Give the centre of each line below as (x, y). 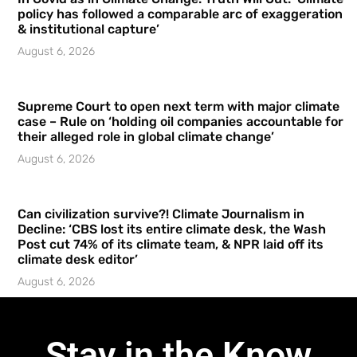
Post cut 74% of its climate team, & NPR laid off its (171, 245)
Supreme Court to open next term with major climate (178, 107)
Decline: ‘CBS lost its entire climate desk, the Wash (172, 229)
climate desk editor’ (78, 260)
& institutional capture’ (88, 29)
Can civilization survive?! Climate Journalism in (161, 214)
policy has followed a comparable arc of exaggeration (180, 14)
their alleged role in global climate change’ (146, 137)
